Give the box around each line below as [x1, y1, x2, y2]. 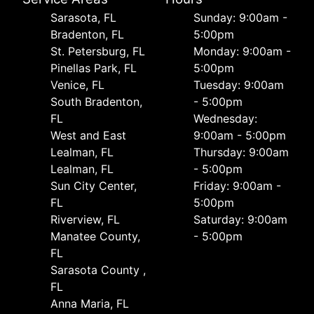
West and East [50, 128, 126, 143]
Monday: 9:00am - [193, 44, 291, 59]
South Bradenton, [50, 95, 142, 109]
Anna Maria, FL [50, 296, 129, 311]
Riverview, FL [50, 212, 120, 227]
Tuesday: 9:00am [193, 78, 284, 93]
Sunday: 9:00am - [193, 11, 287, 25]
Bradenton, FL [50, 27, 124, 42]
